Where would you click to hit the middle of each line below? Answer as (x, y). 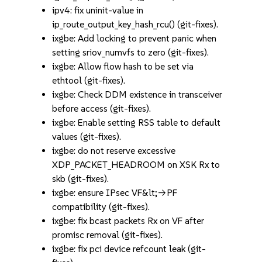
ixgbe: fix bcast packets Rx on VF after (128, 221)
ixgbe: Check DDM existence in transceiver (137, 94)
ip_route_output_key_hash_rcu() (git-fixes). (135, 24)
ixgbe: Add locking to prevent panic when (135, 38)
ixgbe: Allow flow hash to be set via (123, 66)
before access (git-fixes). (102, 108)
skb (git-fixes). (81, 179)
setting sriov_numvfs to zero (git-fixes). (131, 52)
